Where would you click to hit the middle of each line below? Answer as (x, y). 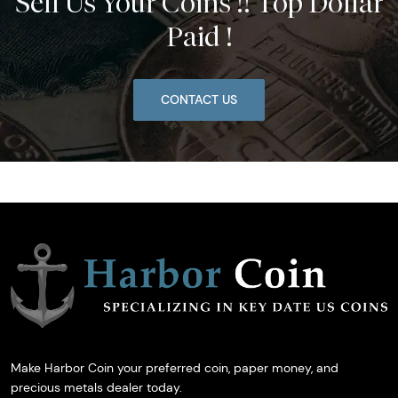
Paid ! (199, 37)
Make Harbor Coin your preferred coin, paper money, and (175, 368)
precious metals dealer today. (96, 388)
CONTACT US (199, 100)
